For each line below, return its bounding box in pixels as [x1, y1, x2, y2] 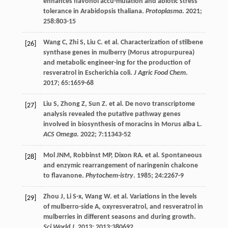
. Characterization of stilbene [117, 39, 203, 47]
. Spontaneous [157, 152, 202, 160]
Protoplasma [145, 8, 182, 16]
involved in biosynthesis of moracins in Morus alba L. [43, 121, 202, 129]
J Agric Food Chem [133, 69, 186, 77]
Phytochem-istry [85, 172, 133, 180]
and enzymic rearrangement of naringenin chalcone [43, 162, 198, 170]
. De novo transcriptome [121, 100, 195, 108]
